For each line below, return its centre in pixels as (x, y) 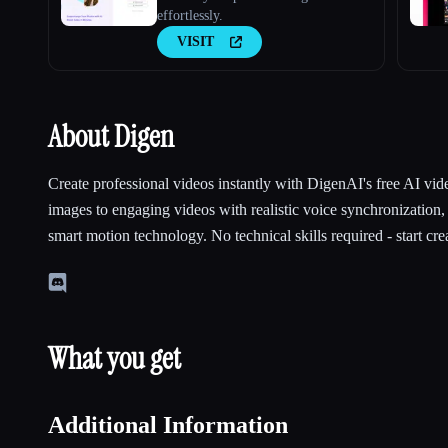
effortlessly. (190, 15)
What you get (114, 358)
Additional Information (168, 424)
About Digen (111, 136)
